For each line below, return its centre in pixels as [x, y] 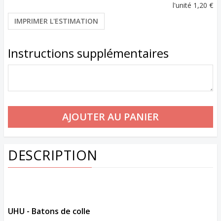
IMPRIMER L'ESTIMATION [56, 21]
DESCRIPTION [53, 155]
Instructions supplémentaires [88, 53]
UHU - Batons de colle [49, 211]
